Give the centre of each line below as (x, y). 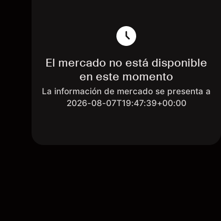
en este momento (126, 76)
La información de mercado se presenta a (126, 91)
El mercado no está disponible (126, 62)
